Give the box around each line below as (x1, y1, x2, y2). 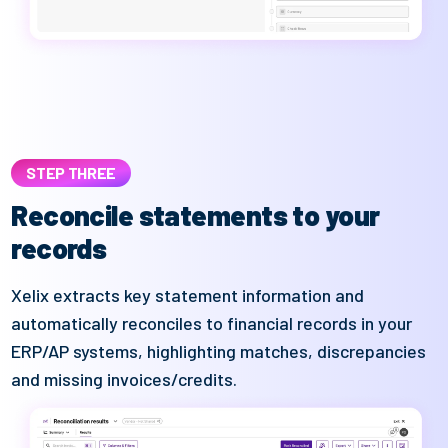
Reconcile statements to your (11, 198, 380, 233)
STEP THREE (26, 163, 117, 183)
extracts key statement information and (49, 284, 365, 307)
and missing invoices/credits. (11, 368, 238, 391)
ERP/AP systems (11, 340, 139, 363)
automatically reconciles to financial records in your (11, 312, 413, 335)
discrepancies (317, 340, 427, 363)
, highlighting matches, (138, 340, 318, 363)
